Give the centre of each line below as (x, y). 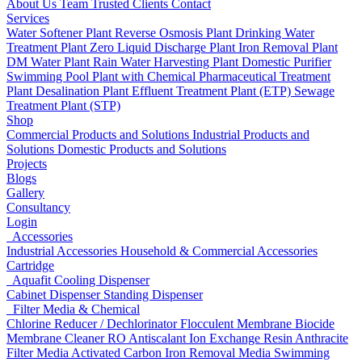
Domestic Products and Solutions (142, 149)
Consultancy (38, 207)
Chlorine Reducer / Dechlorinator (93, 324)
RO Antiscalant (148, 338)
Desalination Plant (84, 91)
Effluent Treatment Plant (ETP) (213, 91)
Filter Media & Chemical (73, 309)
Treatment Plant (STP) (63, 105)
